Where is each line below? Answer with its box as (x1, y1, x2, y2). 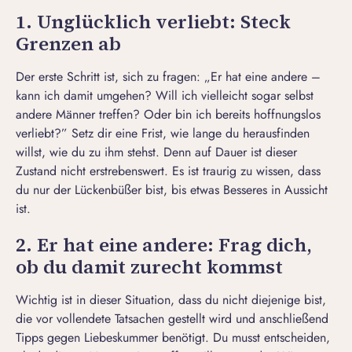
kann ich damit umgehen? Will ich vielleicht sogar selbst (16, 86, 313, 105)
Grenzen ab (16, 31, 121, 57)
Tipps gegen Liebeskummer (16, 328, 158, 347)
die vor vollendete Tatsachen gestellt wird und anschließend (16, 310, 328, 328)
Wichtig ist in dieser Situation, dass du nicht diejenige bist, (16, 291, 326, 310)
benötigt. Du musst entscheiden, (158, 328, 330, 347)
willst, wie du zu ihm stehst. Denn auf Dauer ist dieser (16, 143, 297, 162)
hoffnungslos (254, 105, 321, 124)
